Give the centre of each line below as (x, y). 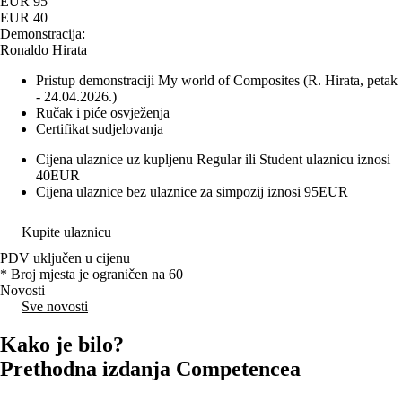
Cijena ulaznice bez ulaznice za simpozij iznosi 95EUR (192, 192)
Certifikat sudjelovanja (100, 129)
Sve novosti (55, 307)
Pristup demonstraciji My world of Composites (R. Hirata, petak (217, 81)
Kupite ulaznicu (66, 232)
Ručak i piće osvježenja (103, 113)
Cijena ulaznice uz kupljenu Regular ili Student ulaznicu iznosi (213, 160)
